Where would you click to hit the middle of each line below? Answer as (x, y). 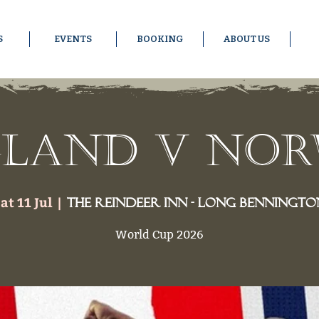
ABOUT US (247, 39)
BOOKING (160, 39)
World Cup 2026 (159, 234)
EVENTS (73, 39)
